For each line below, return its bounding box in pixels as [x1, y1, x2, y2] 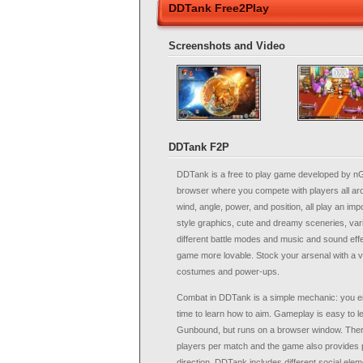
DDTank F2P [169, 141, 229, 153]
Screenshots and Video [169, 40, 285, 52]
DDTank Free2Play [169, 2, 269, 15]
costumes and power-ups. [177, 267, 280, 276]
